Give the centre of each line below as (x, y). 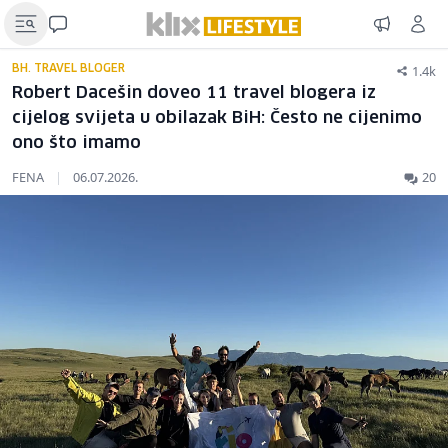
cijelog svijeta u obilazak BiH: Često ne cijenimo (217, 118)
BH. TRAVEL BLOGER (68, 68)
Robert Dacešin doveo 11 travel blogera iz (194, 93)
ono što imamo (76, 143)
